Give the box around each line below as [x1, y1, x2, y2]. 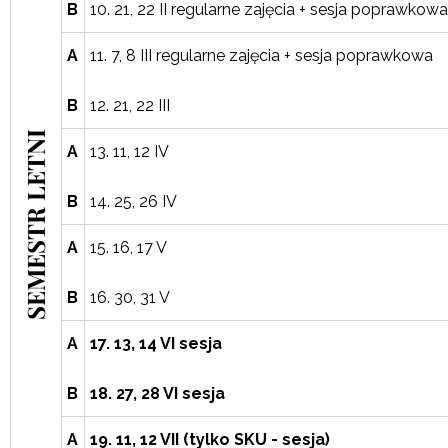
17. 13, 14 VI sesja [90, 334, 222, 353]
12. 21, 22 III [90, 96, 170, 115]
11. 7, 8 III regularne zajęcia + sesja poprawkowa [90, 46, 433, 65]
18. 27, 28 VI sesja [90, 384, 225, 403]
